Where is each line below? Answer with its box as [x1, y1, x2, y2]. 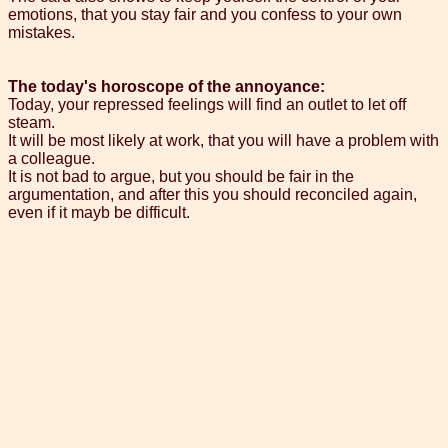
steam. [8, 114, 55, 132]
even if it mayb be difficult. [8, 204, 190, 222]
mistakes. [8, 24, 75, 42]
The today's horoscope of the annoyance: [8, 78, 325, 96]
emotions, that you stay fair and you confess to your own [8, 6, 402, 24]
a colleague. [8, 150, 95, 168]
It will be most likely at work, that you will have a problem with [8, 132, 439, 150]
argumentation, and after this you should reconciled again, [8, 186, 417, 204]
